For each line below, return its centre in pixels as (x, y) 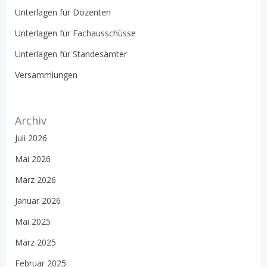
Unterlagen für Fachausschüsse (75, 33)
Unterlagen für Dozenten (63, 12)
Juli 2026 (31, 138)
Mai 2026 (33, 159)
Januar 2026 (38, 200)
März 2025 (35, 242)
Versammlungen (46, 74)
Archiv (31, 120)
